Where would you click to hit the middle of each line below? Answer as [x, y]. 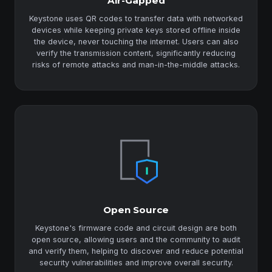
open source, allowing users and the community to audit [136, 240]
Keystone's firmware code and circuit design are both [136, 228]
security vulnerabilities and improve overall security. [136, 263]
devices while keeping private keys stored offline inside [136, 30]
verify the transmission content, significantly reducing [136, 53]
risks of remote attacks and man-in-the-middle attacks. [136, 65]
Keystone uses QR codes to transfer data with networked [136, 19]
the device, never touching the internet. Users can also [136, 42]
